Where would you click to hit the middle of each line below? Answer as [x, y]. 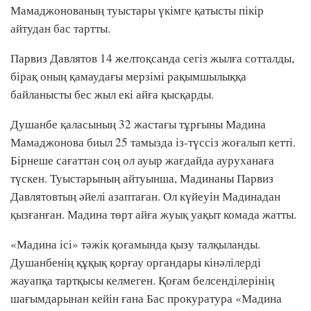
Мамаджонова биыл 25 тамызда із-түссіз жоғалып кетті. [153, 142]
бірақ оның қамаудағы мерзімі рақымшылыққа [128, 76]
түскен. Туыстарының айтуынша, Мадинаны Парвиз [142, 178]
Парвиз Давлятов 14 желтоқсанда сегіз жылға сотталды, [152, 58]
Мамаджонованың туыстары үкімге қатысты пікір [137, 10]
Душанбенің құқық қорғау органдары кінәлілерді [136, 262]
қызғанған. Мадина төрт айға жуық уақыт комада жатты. [153, 214]
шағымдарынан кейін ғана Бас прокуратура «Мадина [146, 298]
